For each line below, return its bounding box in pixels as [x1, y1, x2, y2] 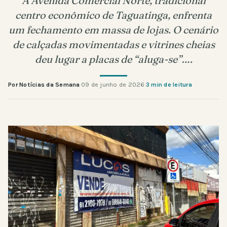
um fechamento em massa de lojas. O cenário [9, 23, 218, 36]
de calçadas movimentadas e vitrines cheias [12, 37, 215, 51]
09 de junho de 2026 [81, 81, 145, 88]
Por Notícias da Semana [8, 81, 80, 88]
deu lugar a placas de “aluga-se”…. [34, 52, 193, 65]
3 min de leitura [145, 81, 192, 88]
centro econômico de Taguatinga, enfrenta [15, 8, 212, 21]
